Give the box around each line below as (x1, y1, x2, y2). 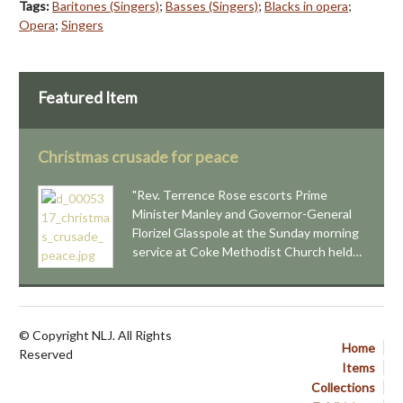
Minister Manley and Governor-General (132, 206, 352, 222)
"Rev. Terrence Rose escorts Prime (132, 187, 327, 203)
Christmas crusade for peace (38, 148, 238, 167)
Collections (311, 380, 375, 396)
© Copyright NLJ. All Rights (19, 327, 172, 344)
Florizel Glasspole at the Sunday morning (132, 225, 359, 241)
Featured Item (38, 88, 138, 108)
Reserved (19, 346, 73, 363)
